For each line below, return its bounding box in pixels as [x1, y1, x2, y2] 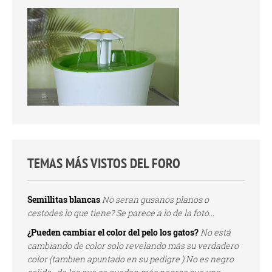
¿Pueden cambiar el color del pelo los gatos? [27, 226, 199, 238]
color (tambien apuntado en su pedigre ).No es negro [27, 253, 234, 265]
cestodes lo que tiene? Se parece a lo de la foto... [27, 206, 214, 219]
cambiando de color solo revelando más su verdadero [27, 239, 239, 251]
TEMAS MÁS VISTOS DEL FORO [27, 154, 180, 172]
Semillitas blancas [27, 193, 100, 205]
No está [200, 226, 231, 238]
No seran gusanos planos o [102, 193, 209, 205]
